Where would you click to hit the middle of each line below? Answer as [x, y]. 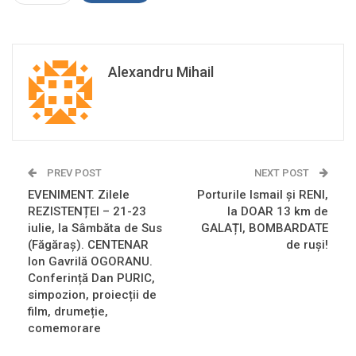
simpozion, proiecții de [92, 295]
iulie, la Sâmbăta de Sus [95, 228]
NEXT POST [283, 173]
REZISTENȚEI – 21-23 [87, 212]
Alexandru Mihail [161, 72]
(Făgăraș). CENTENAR [88, 245]
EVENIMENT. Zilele [79, 195]
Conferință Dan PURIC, [91, 279]
